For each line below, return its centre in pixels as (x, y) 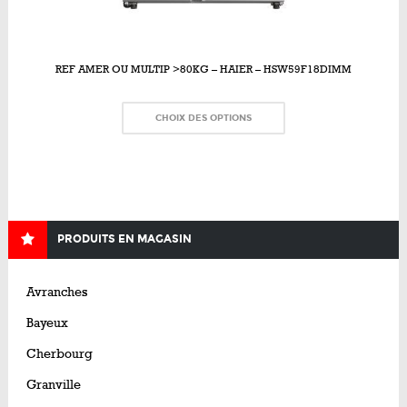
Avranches (57, 292)
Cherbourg (60, 353)
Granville (54, 384)
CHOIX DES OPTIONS (203, 118)
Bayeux (47, 323)
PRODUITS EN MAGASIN (124, 238)
